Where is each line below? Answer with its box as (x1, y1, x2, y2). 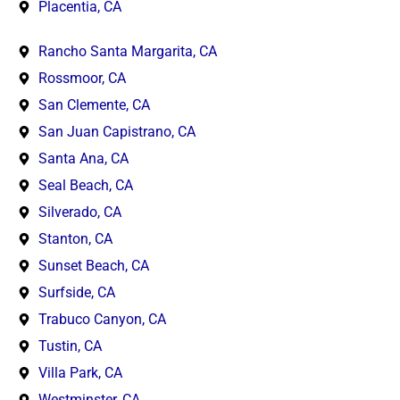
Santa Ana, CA (37, 149, 129, 167)
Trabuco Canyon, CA (37, 310, 166, 328)
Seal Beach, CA (37, 176, 133, 194)
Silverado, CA (37, 203, 121, 221)
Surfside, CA (37, 283, 115, 301)
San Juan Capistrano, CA (37, 122, 196, 140)
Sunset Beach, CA (37, 256, 149, 274)
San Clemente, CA (37, 96, 150, 113)
